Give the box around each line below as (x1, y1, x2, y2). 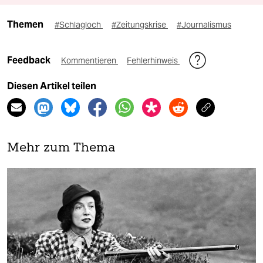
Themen (7, 19, 43, 31)
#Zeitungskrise (112, 19, 168, 31)
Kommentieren (61, 55, 118, 66)
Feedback (7, 55, 52, 66)
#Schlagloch (55, 19, 103, 31)
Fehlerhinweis (127, 55, 180, 66)
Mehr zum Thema (7, 142, 116, 155)
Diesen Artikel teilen (7, 80, 96, 92)
